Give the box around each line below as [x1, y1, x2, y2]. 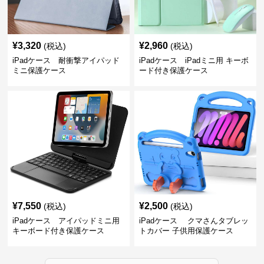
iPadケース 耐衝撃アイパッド [12, 56, 120, 65]
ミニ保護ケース [12, 66, 67, 75]
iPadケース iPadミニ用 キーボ [138, 56, 249, 65]
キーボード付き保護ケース [12, 226, 105, 235]
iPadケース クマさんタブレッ [138, 216, 249, 225]
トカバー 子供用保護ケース [138, 226, 233, 235]
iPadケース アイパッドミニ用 [12, 216, 120, 225]
